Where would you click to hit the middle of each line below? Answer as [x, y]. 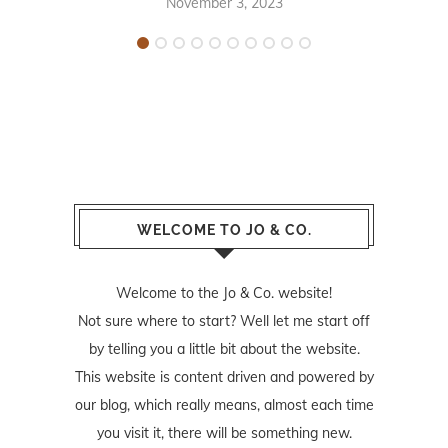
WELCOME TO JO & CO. [224, 230]
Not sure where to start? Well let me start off [224, 321]
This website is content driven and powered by [224, 377]
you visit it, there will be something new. [224, 433]
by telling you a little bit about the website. [224, 349]
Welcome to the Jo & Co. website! [224, 293]
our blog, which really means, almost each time [224, 405]
